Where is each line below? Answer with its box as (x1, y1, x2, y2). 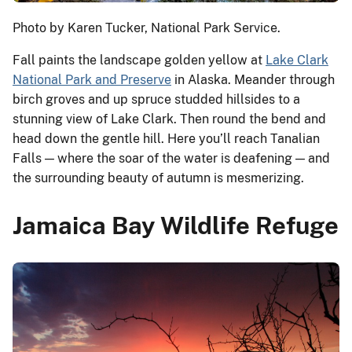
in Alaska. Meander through (171, 71, 335, 87)
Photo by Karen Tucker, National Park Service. (13, 20, 280, 35)
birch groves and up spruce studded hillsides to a (13, 91, 300, 107)
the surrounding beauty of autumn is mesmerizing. (13, 170, 304, 185)
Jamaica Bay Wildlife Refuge (13, 210, 339, 240)
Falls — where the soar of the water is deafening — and (13, 150, 330, 166)
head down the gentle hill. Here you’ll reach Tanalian (13, 130, 320, 146)
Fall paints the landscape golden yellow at (13, 52, 266, 68)
